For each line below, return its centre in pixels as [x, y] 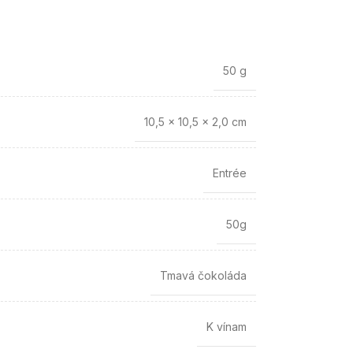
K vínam [226, 327]
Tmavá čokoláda [203, 275]
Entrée [229, 173]
